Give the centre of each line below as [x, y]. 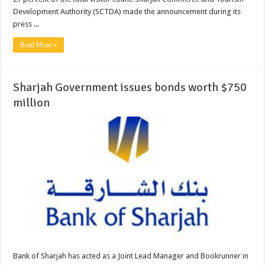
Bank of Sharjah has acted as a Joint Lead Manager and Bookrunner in [131, 256]
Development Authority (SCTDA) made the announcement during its [127, 12]
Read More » [39, 45]
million [32, 103]
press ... [26, 24]
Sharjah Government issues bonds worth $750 [130, 88]
